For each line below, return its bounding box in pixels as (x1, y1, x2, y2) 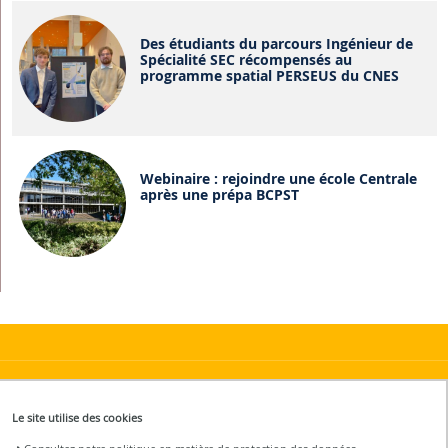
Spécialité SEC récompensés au (139, 49, 352, 69)
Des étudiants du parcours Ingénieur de (139, 33, 413, 53)
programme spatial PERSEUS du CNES (139, 65, 399, 85)
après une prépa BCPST (139, 184, 299, 204)
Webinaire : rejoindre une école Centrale (139, 168, 417, 188)
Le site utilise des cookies (12, 410, 143, 426)
